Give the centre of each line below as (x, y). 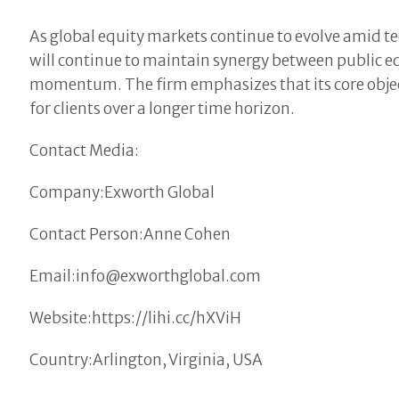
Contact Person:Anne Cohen (130, 235)
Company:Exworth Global (122, 193)
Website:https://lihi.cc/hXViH (136, 318)
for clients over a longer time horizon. (163, 109)
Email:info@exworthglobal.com (146, 277)
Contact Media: (85, 151)
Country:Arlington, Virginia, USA (147, 360)
